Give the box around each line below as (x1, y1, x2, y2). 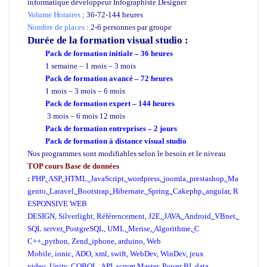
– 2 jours (146, 123, 177, 133)
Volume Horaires (27, 10, 80, 19)
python (45, 236, 68, 246)
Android (184, 211, 211, 221)
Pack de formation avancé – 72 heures (45, 73, 175, 83)
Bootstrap (77, 186, 109, 195)
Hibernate (113, 186, 144, 195)
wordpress (128, 173, 160, 183)
